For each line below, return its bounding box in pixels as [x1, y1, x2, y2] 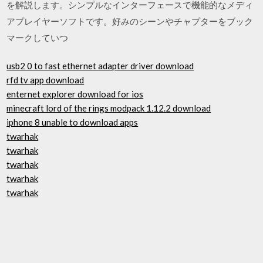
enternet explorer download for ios [6, 89, 144, 99]
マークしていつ [6, 32, 69, 43]
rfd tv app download [6, 75, 85, 85]
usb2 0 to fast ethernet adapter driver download [6, 60, 194, 71]
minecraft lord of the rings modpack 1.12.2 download [6, 103, 211, 113]
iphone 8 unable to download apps [6, 117, 139, 127]
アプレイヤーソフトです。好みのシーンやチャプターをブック [6, 15, 254, 26]
